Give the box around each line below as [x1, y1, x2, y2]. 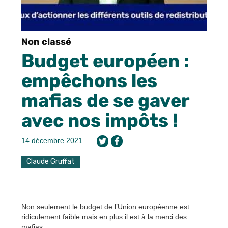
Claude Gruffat [26, 157, 75, 166]
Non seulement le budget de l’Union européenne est [21, 203, 189, 211]
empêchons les [21, 70, 157, 92]
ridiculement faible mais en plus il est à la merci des [21, 213, 187, 221]
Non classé [21, 36, 71, 47]
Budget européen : [21, 50, 189, 72]
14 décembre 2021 [21, 136, 82, 145]
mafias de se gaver [21, 90, 189, 111]
